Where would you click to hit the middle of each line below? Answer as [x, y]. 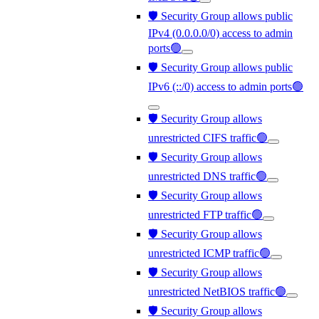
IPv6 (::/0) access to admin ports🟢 [226, 87]
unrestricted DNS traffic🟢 [208, 176]
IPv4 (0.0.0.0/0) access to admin [220, 33]
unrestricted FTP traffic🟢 [205, 215]
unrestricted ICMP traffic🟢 [209, 253]
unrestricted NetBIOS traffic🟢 [217, 292]
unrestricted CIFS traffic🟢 [208, 138]
